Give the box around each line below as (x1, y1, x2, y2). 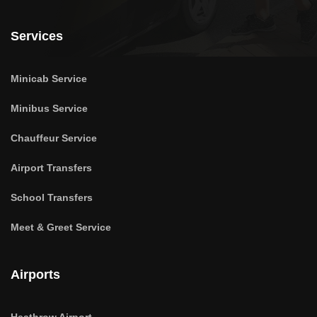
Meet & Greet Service (11, 221, 111, 234)
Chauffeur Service (11, 132, 97, 144)
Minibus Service (11, 103, 88, 115)
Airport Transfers (11, 162, 92, 174)
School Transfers (11, 192, 93, 204)
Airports (11, 267, 60, 282)
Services (11, 29, 63, 44)
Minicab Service (11, 73, 87, 85)
